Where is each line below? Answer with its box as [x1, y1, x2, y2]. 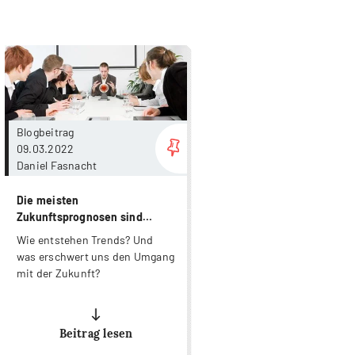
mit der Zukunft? [17, 266, 101, 281]
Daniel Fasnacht [17, 158, 97, 172]
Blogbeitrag [17, 124, 77, 139]
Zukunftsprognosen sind [17, 210, 143, 224]
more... [187, 47, 223, 61]
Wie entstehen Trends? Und [17, 233, 154, 247]
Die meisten [17, 193, 79, 208]
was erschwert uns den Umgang [17, 250, 175, 264]
